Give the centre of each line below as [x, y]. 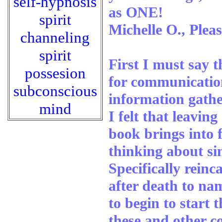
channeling [55, 37]
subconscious [55, 91]
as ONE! [136, 12]
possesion [55, 73]
